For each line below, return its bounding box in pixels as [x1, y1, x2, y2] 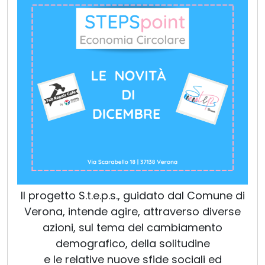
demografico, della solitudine [55, 236, 210, 251]
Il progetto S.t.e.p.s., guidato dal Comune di [20, 188, 245, 203]
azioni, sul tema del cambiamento [43, 220, 222, 235]
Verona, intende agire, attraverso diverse [24, 204, 241, 219]
